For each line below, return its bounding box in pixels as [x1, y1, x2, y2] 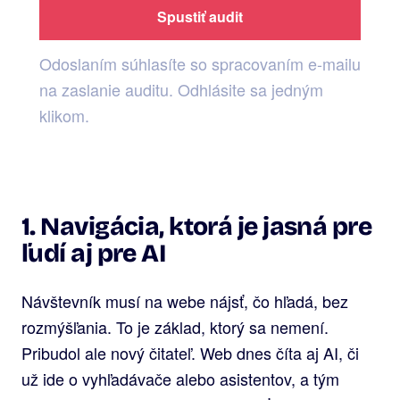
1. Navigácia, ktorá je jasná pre [21, 211, 372, 242]
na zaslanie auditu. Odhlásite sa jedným [39, 77, 323, 101]
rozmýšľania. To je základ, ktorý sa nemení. [21, 314, 329, 338]
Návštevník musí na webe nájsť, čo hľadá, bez [21, 288, 348, 312]
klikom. [39, 103, 89, 127]
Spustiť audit [157, 5, 243, 27]
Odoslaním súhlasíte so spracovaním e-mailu [39, 51, 361, 75]
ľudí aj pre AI [21, 237, 166, 269]
